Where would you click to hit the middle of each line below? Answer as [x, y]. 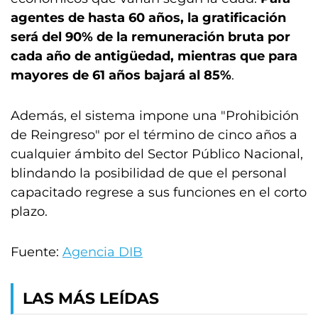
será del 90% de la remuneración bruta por [150, 37]
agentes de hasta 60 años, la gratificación [148, 17]
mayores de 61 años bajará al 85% [121, 75]
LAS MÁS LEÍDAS [91, 298]
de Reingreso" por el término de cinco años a [154, 135]
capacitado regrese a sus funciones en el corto [159, 192]
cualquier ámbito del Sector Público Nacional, [157, 154]
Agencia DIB [103, 252]
